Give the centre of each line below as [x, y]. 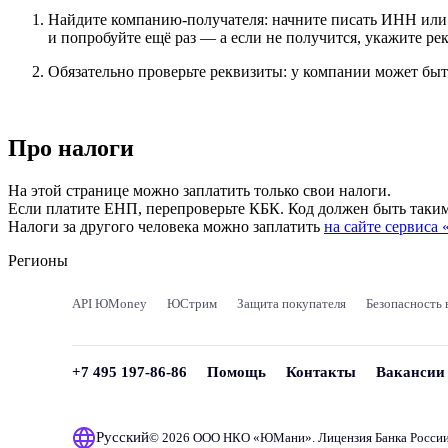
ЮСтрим [192, 303]
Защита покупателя [291, 303]
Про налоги [71, 147]
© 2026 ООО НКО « [204, 437]
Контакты [321, 371]
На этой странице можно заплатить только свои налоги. [199, 190]
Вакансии [410, 371]
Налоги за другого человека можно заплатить [166, 226]
